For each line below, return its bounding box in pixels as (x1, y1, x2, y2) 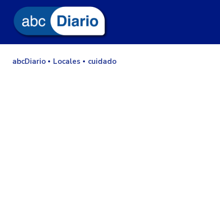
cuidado (88, 56, 116, 66)
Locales (53, 56, 81, 66)
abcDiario (12, 56, 46, 66)
